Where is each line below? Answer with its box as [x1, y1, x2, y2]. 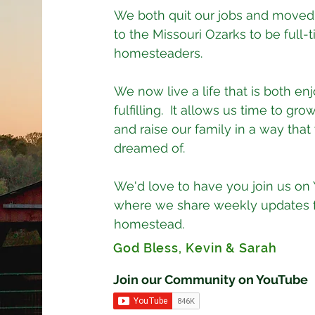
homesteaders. [114, 46, 214, 60]
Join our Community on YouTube [113, 272, 309, 287]
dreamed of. [114, 141, 186, 155]
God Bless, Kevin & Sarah [113, 240, 277, 255]
